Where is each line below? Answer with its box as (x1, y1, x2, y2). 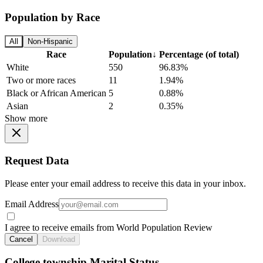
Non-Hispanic (28, 37, 73, 46)
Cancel (9, 234, 33, 244)
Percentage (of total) (159, 49, 239, 60)
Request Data (5, 154, 69, 167)
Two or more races (6, 75, 76, 86)
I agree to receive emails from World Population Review (5, 222, 213, 232)
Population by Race (5, 11, 100, 24)
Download (42, 234, 75, 244)
